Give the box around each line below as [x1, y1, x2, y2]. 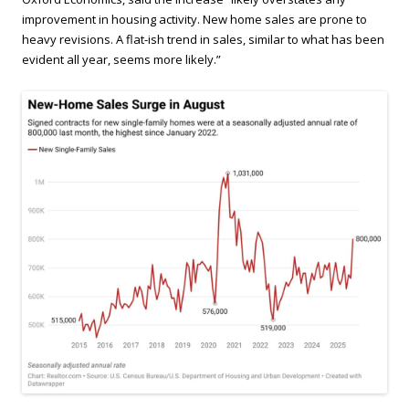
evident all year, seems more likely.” [22, 51, 221, 68]
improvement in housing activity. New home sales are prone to [22, 11, 367, 27]
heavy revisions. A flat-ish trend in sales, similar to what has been [22, 31, 384, 47]
